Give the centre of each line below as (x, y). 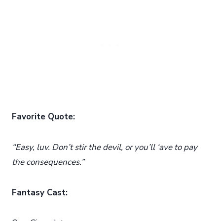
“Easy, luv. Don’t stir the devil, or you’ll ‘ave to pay (105, 147)
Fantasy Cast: (40, 192)
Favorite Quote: (43, 116)
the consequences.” (49, 162)
